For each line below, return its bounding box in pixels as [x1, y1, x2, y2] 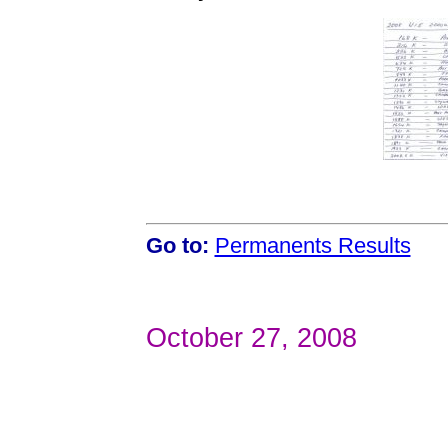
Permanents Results [214, 233, 411, 258]
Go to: [145, 233, 209, 258]
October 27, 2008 [145, 322, 357, 353]
